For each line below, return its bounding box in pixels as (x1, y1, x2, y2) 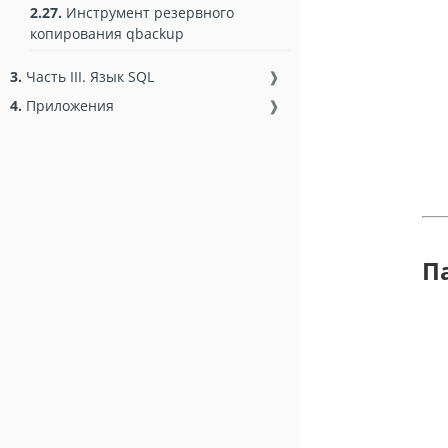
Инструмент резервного (62, 3, 234, 23)
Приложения (22, 95, 114, 115)
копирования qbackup (30, 24, 184, 44)
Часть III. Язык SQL (22, 66, 154, 86)
